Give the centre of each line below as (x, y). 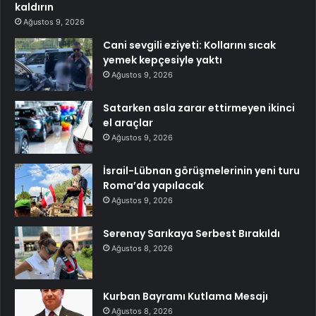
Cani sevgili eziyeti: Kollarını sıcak (189, 45)
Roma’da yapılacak (153, 185)
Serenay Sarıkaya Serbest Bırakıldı (192, 233)
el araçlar (128, 122)
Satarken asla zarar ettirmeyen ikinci (199, 108)
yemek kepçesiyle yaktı (163, 60)
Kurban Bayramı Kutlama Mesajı (186, 296)
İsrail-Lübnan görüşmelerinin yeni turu (201, 170)
